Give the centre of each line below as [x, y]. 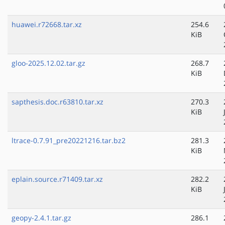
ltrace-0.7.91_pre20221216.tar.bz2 [69, 141]
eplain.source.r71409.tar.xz [57, 179]
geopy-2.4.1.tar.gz [41, 218]
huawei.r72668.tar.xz [47, 25]
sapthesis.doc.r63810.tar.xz [58, 102]
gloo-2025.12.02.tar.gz [48, 63]
